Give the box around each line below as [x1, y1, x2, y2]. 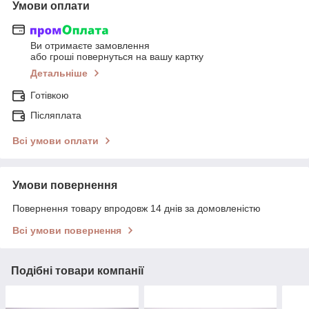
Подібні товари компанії [11, 265, 144, 277]
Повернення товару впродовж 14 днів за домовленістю [12, 203, 261, 215]
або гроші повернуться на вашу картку [30, 51, 203, 63]
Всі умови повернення [12, 225, 121, 237]
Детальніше [30, 68, 88, 79]
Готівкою [30, 90, 69, 101]
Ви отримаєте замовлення [30, 40, 150, 52]
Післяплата [30, 110, 81, 121]
